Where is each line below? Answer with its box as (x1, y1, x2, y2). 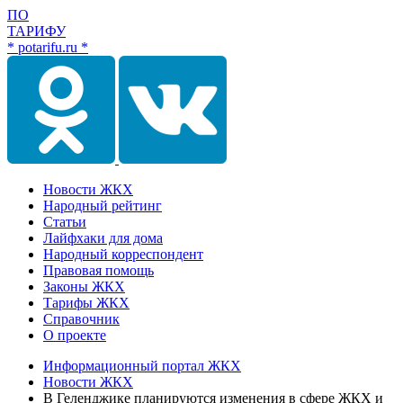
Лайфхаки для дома (43, 230, 163, 246)
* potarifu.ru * (7, 40, 88, 55)
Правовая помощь (43, 263, 154, 278)
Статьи (43, 214, 86, 229)
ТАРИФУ (7, 23, 66, 39)
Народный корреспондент (43, 246, 203, 262)
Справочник (43, 311, 120, 327)
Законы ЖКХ (43, 279, 125, 294)
